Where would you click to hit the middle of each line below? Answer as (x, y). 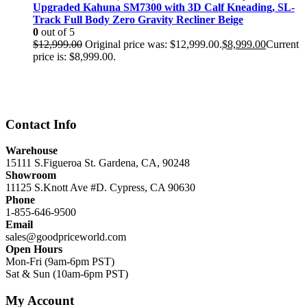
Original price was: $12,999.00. (153, 44)
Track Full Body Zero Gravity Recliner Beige (138, 19)
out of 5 (57, 32)
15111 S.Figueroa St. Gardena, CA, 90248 (98, 163)
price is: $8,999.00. (74, 56)
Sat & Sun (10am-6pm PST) (67, 274)
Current (282, 44)
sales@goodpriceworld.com (66, 237)
